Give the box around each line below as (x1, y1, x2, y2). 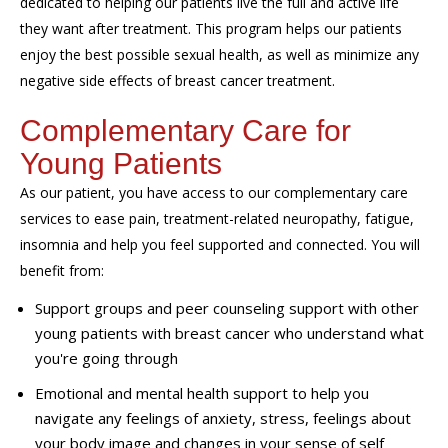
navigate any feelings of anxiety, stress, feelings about (35, 408, 411, 428)
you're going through (35, 348, 178, 368)
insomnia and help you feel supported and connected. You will (20, 234, 420, 254)
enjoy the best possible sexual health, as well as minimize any (20, 44, 419, 64)
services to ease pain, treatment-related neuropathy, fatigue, (20, 208, 414, 228)
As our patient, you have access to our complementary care (20, 182, 408, 202)
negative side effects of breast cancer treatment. (20, 70, 335, 90)
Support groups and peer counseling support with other (35, 298, 419, 318)
